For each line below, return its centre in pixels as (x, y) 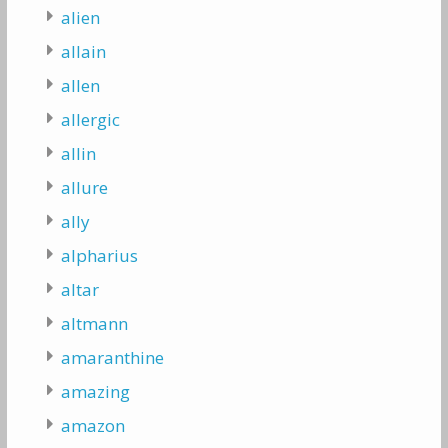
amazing (95, 391)
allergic (90, 119)
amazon (92, 425)
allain (83, 51)
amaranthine (112, 357)
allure (84, 187)
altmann (94, 323)
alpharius (99, 255)
